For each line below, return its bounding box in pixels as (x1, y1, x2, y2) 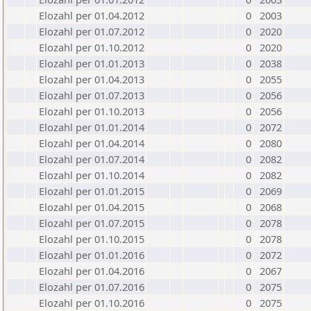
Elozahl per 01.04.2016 (39, 264, 144, 278)
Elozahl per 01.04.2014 (39, 136, 144, 150)
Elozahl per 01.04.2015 (39, 200, 144, 214)
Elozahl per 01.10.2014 (39, 168, 144, 182)
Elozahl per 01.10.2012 (39, 40, 144, 54)
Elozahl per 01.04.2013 (39, 72, 144, 86)
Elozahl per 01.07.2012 (39, 24, 144, 38)
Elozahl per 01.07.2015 (39, 216, 144, 230)
